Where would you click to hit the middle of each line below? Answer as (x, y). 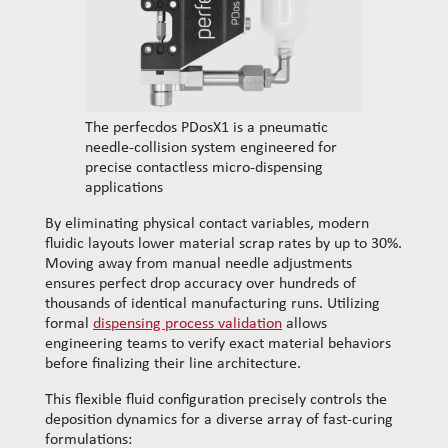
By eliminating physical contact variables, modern (207, 224)
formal (67, 324)
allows (304, 324)
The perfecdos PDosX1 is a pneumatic (206, 128)
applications (124, 188)
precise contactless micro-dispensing (204, 168)
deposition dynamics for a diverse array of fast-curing (219, 420)
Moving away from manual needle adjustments (198, 264)
